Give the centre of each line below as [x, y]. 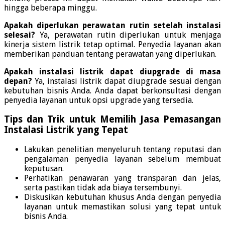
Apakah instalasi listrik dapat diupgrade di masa [113, 71]
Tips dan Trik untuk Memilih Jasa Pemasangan [113, 120]
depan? [18, 81]
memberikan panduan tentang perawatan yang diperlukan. [110, 54]
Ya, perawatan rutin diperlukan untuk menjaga [128, 35]
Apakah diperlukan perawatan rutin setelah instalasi [113, 25]
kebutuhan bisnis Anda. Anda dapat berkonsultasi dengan [113, 90]
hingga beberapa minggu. [50, 8]
